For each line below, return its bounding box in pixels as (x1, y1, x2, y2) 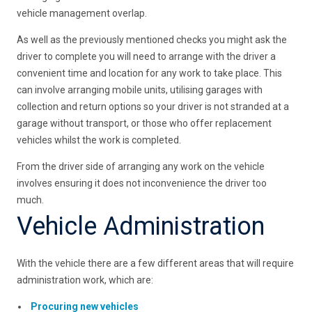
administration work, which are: (17, 274, 154, 286)
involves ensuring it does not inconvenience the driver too (17, 178, 267, 189)
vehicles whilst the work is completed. (17, 134, 182, 146)
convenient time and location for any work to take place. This (17, 68, 283, 79)
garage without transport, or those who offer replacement (17, 118, 272, 130)
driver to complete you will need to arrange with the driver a (17, 51, 276, 63)
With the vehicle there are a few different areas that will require (17, 258, 295, 270)
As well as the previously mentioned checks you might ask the (17, 34, 288, 46)
